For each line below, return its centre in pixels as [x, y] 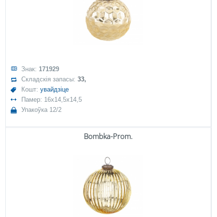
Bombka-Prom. [108, 136]
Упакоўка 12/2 [42, 110]
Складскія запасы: [50, 79]
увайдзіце [55, 89]
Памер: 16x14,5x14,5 [52, 100]
